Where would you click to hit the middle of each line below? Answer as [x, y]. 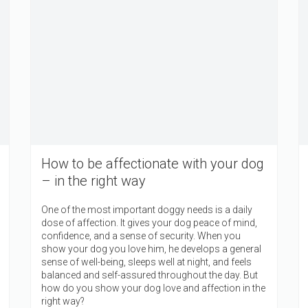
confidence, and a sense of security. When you [141, 235]
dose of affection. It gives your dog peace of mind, [149, 222]
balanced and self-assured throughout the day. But [150, 275]
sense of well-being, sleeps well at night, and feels [146, 262]
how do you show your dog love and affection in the [153, 288]
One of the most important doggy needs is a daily [147, 209]
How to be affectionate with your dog [153, 163]
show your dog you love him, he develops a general [151, 249]
